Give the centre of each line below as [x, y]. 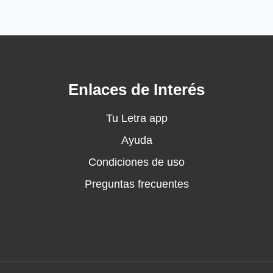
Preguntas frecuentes [136, 184]
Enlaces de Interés [136, 90]
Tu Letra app [136, 118]
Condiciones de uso [136, 162]
